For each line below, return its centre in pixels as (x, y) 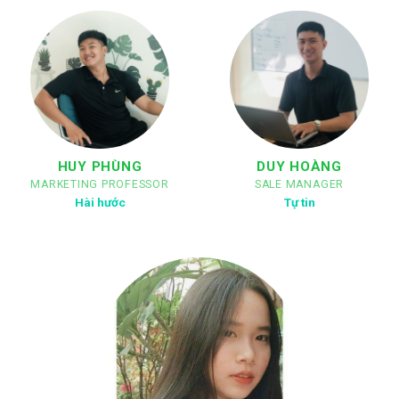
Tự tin (299, 203)
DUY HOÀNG (299, 166)
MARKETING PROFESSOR (100, 184)
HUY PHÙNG (100, 166)
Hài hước (100, 203)
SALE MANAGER (299, 184)
